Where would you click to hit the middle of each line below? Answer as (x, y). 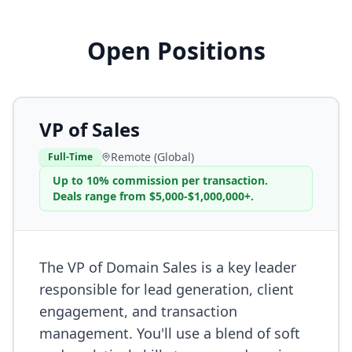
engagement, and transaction (138, 311)
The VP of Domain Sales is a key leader (168, 267)
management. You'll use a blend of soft (170, 333)
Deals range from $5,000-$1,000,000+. (153, 196)
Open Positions (176, 51)
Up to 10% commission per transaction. (160, 180)
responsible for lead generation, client (167, 289)
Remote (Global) (152, 157)
